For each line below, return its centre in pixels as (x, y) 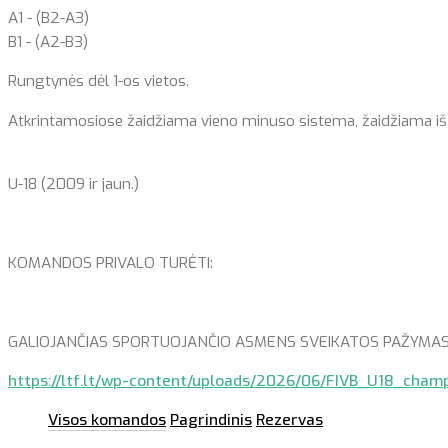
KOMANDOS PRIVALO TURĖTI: (110, 262)
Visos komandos (107, 420)
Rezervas (289, 420)
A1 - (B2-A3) (48, 17)
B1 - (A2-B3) (48, 41)
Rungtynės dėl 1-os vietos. (98, 81)
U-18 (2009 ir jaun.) (73, 184)
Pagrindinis (211, 420)
